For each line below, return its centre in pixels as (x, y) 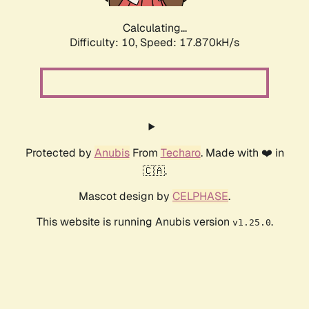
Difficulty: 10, (105, 43)
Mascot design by (126, 197)
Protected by (60, 153)
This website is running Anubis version (134, 222)
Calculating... (154, 28)
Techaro (180, 153)
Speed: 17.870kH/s (190, 43)
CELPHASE (200, 197)
